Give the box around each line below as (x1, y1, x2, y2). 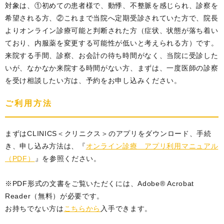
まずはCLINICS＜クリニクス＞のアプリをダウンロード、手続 (5, 129, 211, 137)
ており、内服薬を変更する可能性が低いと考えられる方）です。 (5, 39, 218, 47)
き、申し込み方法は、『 (5, 142, 86, 150)
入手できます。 (100, 204, 152, 212)
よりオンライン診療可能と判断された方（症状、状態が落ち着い (5, 26, 218, 34)
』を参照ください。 (34, 154, 101, 162)
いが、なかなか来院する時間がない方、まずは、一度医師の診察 (5, 64, 218, 72)
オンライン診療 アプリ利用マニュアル (85, 142, 218, 150)
